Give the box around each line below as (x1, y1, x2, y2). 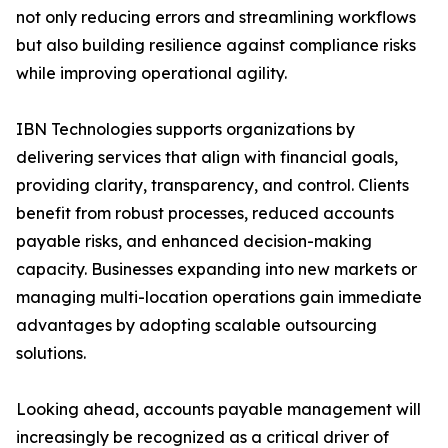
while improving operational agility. (16, 63, 287, 84)
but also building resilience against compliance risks (16, 35, 416, 56)
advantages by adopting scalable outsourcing (16, 315, 377, 336)
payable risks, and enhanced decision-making (16, 231, 372, 252)
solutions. (16, 343, 86, 364)
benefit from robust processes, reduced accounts (16, 203, 394, 224)
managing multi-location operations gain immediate (16, 287, 422, 308)
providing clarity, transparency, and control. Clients (16, 175, 409, 196)
